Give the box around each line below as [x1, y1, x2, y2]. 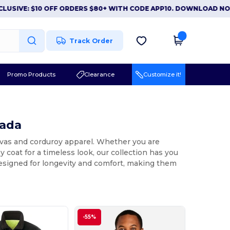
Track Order [69, 36, 113, 45]
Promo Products [7, 70, 55, 78]
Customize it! [143, 70, 182, 78]
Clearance [84, 70, 114, 78]
